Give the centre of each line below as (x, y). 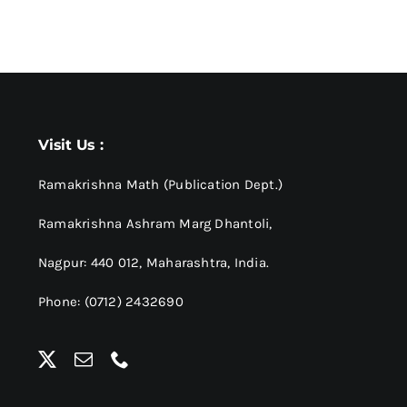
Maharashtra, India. (208, 262)
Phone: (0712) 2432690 (111, 301)
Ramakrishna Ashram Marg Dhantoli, (155, 223)
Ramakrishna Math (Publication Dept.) (161, 184)
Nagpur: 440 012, (92, 262)
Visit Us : (71, 144)
